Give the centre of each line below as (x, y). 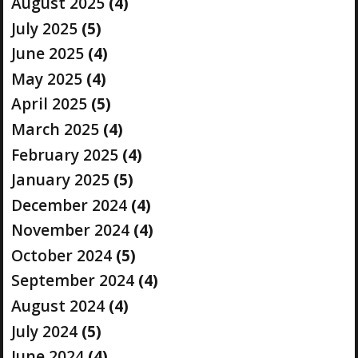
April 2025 (49, 104)
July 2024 (44, 331)
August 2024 (58, 306)
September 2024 (72, 280)
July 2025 (44, 28)
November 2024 (70, 230)
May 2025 (46, 78)
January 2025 (60, 180)
